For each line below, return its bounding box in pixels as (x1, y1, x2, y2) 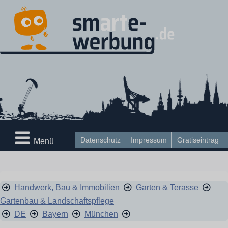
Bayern (42, 210, 68, 218)
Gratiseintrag (177, 136, 219, 144)
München (84, 210, 118, 218)
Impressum (130, 136, 167, 144)
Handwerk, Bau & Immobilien (14, 183, 120, 192)
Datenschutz (80, 136, 121, 144)
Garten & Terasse (136, 183, 198, 192)
